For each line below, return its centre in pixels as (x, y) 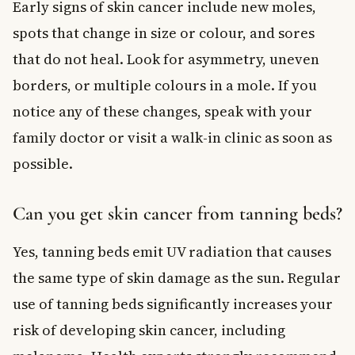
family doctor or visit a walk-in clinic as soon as (172, 137)
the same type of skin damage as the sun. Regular (177, 277)
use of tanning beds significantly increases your (173, 303)
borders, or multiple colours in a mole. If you (165, 85)
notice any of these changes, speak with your (162, 111)
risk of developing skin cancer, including (149, 330)
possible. (43, 163)
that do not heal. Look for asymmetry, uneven (166, 59)
